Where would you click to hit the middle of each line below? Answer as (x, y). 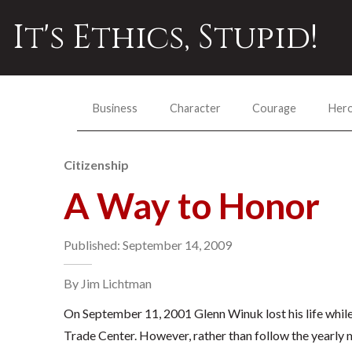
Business (115, 108)
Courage (275, 108)
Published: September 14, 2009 (147, 245)
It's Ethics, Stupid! (165, 38)
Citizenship (96, 165)
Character (195, 108)
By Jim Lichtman (107, 283)
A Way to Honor (191, 205)
